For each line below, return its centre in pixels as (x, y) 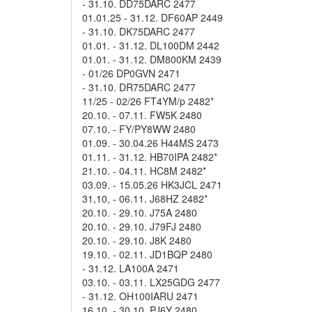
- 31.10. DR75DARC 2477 (139, 87)
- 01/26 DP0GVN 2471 (131, 73)
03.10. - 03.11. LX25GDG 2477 (151, 282)
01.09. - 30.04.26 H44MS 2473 (150, 143)
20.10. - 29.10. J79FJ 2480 (142, 226)
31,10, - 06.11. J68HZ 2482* (145, 198)
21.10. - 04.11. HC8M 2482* (144, 171)
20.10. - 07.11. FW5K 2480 (142, 115)
